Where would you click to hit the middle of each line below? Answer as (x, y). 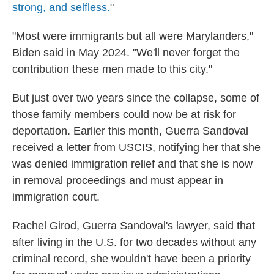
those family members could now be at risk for (124, 114)
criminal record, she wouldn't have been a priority (131, 259)
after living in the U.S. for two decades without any (134, 242)
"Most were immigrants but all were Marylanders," (133, 36)
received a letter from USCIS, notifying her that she (136, 147)
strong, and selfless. (61, 7)
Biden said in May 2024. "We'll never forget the (126, 53)
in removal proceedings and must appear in (118, 180)
